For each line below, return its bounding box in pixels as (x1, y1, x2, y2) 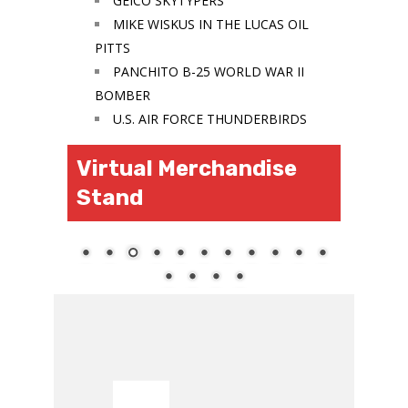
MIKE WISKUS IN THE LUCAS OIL (113, 15, 309, 34)
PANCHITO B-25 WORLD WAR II (113, 63, 304, 81)
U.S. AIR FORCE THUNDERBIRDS (113, 110, 307, 128)
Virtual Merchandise (76, 156, 297, 182)
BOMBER (95, 87, 150, 105)
